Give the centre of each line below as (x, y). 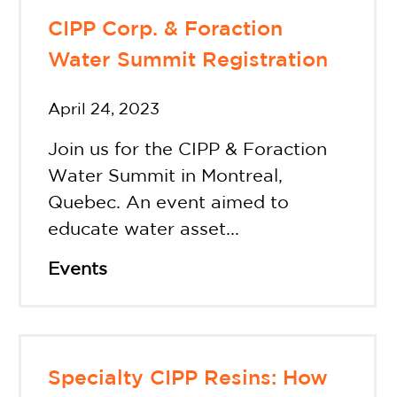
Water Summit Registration (188, 61)
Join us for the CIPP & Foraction (188, 150)
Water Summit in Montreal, (166, 177)
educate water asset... (144, 230)
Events (78, 270)
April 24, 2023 (104, 110)
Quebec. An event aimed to (169, 203)
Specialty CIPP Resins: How (188, 379)
